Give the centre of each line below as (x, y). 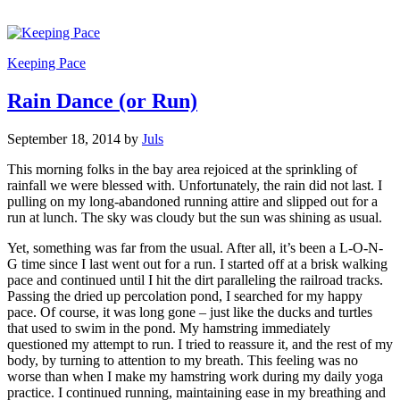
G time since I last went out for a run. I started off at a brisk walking (197, 263)
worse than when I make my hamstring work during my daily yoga (195, 376)
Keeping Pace (46, 63)
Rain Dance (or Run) (102, 100)
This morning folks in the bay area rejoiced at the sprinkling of (182, 169)
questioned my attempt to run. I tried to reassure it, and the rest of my (200, 344)
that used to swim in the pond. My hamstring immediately (169, 328)
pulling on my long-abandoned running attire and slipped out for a (192, 201)
